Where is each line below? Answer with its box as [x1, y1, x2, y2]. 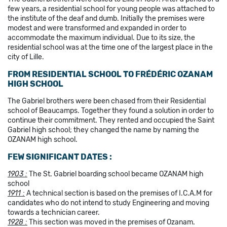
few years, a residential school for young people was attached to [8, 4, 215, 13]
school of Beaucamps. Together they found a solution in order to [8, 106, 214, 115]
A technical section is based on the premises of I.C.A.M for [25, 188, 212, 198]
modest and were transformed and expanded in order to [8, 23, 186, 32]
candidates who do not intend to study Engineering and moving [8, 198, 209, 207]
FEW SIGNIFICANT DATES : [8, 152, 112, 162]
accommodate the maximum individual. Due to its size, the [8, 33, 195, 42]
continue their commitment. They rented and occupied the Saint [8, 116, 214, 125]
